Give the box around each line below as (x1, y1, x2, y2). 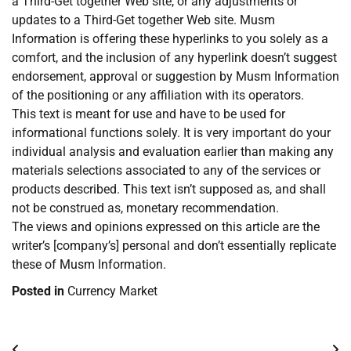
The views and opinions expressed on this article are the (12, 219, 320, 235)
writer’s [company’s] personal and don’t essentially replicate (12, 238, 336, 254)
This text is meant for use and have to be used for (12, 107, 285, 122)
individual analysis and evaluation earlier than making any (12, 144, 334, 160)
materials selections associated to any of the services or (12, 163, 320, 179)
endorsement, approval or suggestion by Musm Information (12, 69, 339, 85)
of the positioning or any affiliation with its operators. (12, 88, 304, 103)
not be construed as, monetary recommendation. (12, 201, 279, 216)
